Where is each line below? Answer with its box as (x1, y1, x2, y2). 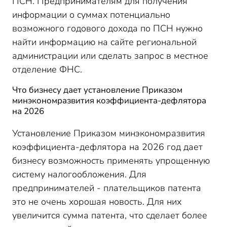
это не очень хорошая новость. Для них (12, 196, 181, 208)
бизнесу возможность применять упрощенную (12, 155, 210, 167)
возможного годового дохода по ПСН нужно (12, 22, 203, 34)
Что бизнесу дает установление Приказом (12, 84, 182, 96)
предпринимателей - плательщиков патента (12, 182, 201, 194)
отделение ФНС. (12, 63, 82, 75)
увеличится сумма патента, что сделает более (12, 209, 207, 221)
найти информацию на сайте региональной (12, 36, 197, 48)
